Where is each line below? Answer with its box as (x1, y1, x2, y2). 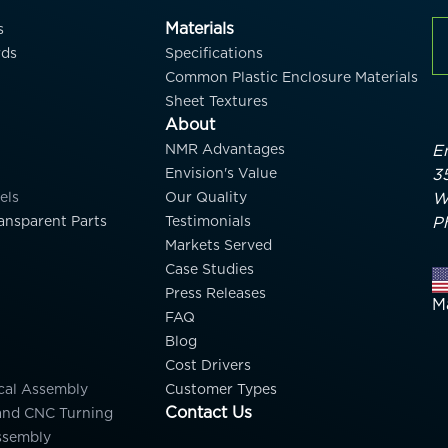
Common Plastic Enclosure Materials (165, 69, 419, 85)
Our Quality (165, 189, 248, 205)
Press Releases (165, 285, 267, 301)
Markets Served (165, 237, 273, 253)
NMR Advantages (165, 141, 286, 157)
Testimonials (165, 213, 252, 229)
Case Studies (165, 261, 255, 277)
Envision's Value (165, 165, 278, 181)
